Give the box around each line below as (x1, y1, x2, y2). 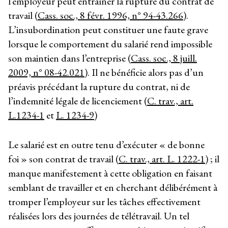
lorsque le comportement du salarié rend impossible (8, 37, 212, 50)
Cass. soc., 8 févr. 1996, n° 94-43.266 (38, 8, 183, 22)
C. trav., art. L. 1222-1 (119, 152, 205, 165)
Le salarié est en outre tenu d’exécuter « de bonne (8, 137, 205, 151)
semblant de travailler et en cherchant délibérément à (8, 180, 217, 194)
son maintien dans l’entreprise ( (8, 51, 131, 65)
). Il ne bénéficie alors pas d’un (84, 65, 204, 79)
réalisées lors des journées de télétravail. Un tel (8, 209, 189, 222)
